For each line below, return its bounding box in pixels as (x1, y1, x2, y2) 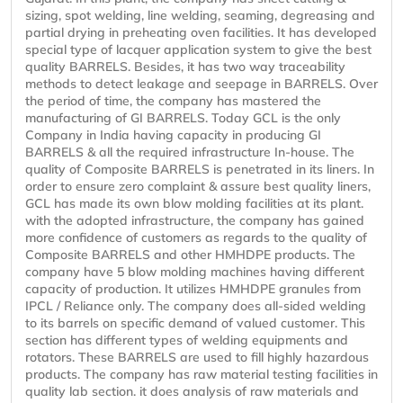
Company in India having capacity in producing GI (25, 127, 321, 144)
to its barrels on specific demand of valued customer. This (25, 315, 365, 332)
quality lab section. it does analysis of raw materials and (25, 383, 359, 400)
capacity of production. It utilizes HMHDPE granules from (25, 281, 361, 298)
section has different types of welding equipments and (25, 332, 348, 349)
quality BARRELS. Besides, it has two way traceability (25, 58, 345, 76)
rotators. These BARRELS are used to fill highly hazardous (25, 349, 369, 366)
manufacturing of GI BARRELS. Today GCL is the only (25, 110, 341, 127)
